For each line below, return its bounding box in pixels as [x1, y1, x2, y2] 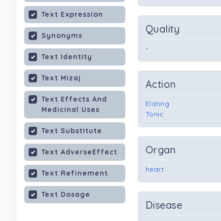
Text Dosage [41, 190, 90, 199]
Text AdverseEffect [41, 147, 117, 156]
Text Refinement [41, 169, 108, 178]
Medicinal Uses [41, 105, 100, 114]
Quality [146, 23, 180, 35]
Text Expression [41, 10, 103, 19]
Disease [146, 199, 183, 211]
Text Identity [41, 52, 92, 61]
